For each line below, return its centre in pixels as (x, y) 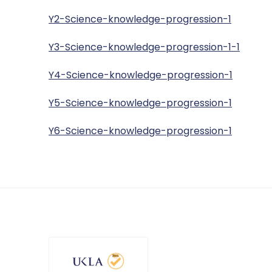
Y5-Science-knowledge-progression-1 (140, 103)
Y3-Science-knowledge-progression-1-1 (144, 47)
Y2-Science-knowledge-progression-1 (140, 19)
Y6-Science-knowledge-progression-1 (140, 131)
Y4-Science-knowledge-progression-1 (141, 75)
